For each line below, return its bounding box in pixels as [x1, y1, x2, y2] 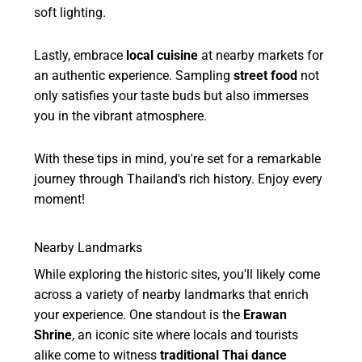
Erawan [243, 306, 288, 322]
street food [234, 67, 298, 83]
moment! [34, 191, 86, 207]
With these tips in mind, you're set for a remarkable [34, 150, 322, 166]
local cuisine [126, 47, 199, 63]
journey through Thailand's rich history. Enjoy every [34, 170, 323, 187]
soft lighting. [34, 4, 107, 20]
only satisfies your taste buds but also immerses [34, 87, 309, 103]
